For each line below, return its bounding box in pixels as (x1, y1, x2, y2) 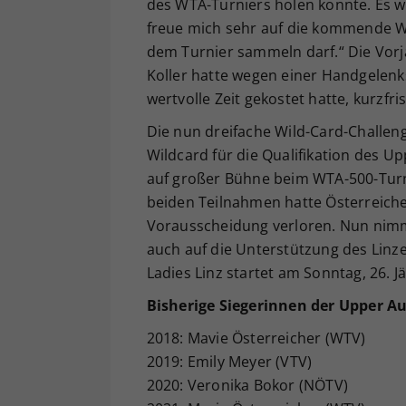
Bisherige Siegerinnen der (146, 295, 335, 316)
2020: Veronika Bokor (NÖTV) (146, 375, 348, 396)
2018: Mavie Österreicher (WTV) (146, 328, 366, 349)
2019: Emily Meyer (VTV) (146, 352, 313, 372)
